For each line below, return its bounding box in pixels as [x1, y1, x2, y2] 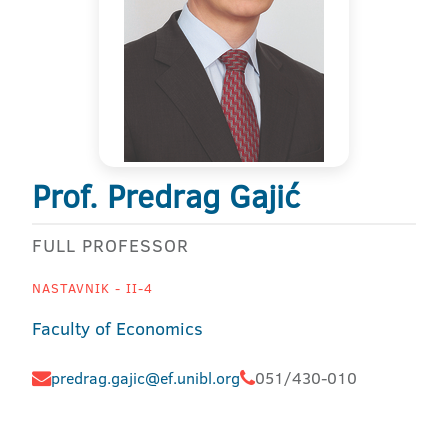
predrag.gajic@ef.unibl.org [51, 367, 240, 389]
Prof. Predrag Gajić [32, 174, 300, 218]
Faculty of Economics [32, 316, 203, 341]
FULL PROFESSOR [32, 233, 189, 258]
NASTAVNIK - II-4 [32, 279, 153, 297]
